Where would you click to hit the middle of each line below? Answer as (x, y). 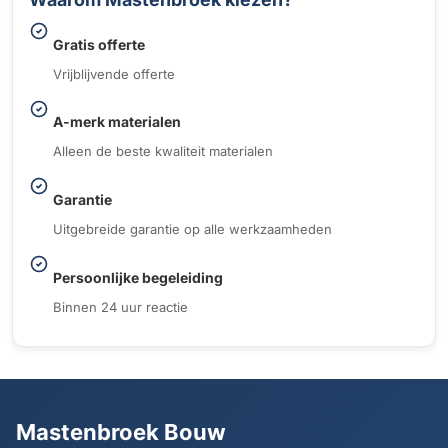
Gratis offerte (99, 44)
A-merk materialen (117, 122)
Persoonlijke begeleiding (138, 277)
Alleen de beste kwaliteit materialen (163, 151)
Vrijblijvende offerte (114, 73)
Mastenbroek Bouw (121, 431)
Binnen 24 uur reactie (120, 306)
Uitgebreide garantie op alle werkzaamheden (192, 228)
